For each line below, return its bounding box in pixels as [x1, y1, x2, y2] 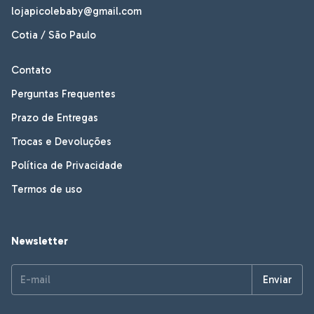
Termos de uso [11, 182, 82, 196]
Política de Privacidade [11, 158, 123, 172]
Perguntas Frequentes [11, 87, 116, 100]
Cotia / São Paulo [11, 28, 96, 41]
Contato [11, 63, 51, 76]
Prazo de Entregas [11, 111, 98, 124]
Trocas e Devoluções [11, 135, 111, 148]
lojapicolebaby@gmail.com [11, 4, 142, 18]
